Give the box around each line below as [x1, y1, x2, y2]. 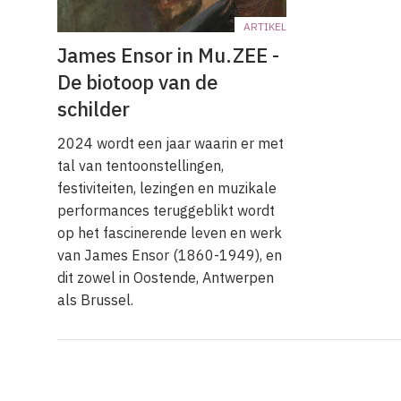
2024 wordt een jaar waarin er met [57, 134, 284, 153]
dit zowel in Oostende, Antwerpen [57, 269, 274, 287]
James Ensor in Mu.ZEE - [57, 42, 279, 69]
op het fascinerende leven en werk [57, 224, 282, 243]
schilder [57, 96, 130, 123]
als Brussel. [57, 291, 133, 310]
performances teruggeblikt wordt [57, 201, 275, 220]
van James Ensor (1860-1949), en [57, 246, 282, 265]
